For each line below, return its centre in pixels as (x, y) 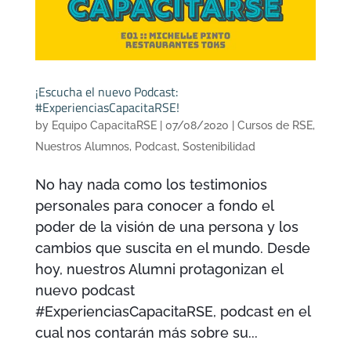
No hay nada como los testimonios (151, 185)
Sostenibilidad (219, 147)
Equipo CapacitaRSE (104, 126)
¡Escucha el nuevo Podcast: (106, 92)
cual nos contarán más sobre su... (146, 333)
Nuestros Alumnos (82, 147)
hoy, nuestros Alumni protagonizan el (159, 270)
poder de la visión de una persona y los (166, 227)
